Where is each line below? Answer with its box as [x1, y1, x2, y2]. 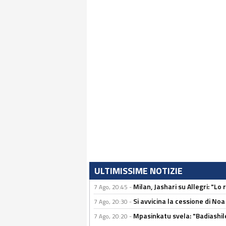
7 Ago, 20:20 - [94, 211, 133, 221]
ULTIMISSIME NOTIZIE [94, 164, 183, 178]
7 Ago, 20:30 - [94, 197, 133, 206]
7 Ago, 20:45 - [94, 182, 133, 192]
